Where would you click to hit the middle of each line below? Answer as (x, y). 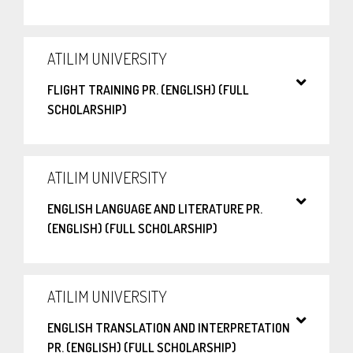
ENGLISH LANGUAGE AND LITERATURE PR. (155, 209)
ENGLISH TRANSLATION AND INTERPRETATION (169, 328)
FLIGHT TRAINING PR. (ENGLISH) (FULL (148, 90)
